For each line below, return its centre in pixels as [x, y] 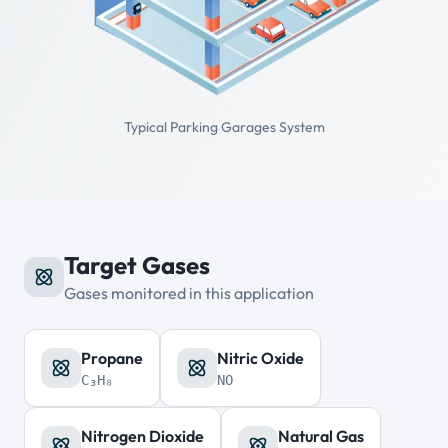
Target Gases [137, 265]
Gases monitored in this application [189, 293]
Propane [112, 358]
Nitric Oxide [260, 358]
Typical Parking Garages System [224, 127]
